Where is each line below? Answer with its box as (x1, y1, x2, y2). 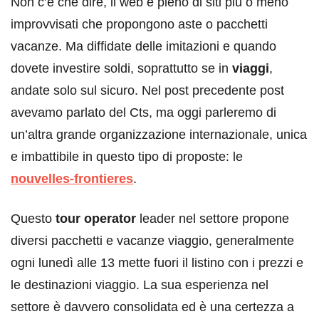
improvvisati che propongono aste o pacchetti (11, 16, 268, 31)
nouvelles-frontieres (11, 171, 133, 186)
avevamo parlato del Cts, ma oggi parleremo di (11, 105, 276, 120)
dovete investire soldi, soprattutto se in (11, 61, 232, 75)
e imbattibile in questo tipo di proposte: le (11, 149, 243, 164)
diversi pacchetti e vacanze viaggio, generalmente (11, 233, 294, 248)
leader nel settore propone (136, 211, 289, 226)
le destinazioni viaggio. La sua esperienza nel (11, 277, 268, 292)
